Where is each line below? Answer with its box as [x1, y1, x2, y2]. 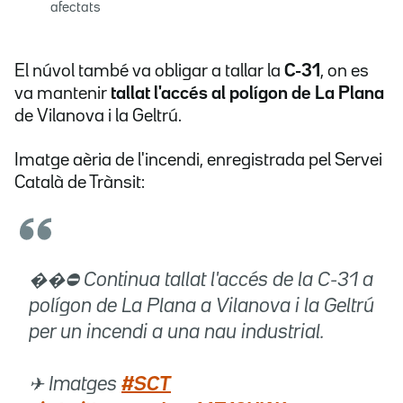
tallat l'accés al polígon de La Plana [111, 85, 384, 103]
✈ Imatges [29, 376, 121, 395]
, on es [320, 63, 369, 80]
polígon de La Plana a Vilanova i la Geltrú [29, 298, 374, 317]
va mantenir [14, 85, 111, 103]
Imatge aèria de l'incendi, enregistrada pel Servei [14, 152, 382, 169]
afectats [50, 2, 101, 15]
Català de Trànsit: [14, 175, 145, 192]
